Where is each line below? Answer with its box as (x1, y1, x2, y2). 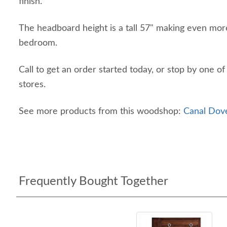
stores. (19, 80, 46, 89)
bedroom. (19, 39, 62, 48)
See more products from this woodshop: (19, 107, 183, 116)
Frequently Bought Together (19, 175, 168, 187)
